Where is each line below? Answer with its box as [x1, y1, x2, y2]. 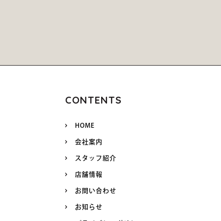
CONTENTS [65, 94, 122, 106]
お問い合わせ [75, 187, 116, 194]
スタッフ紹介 [75, 155, 116, 161]
